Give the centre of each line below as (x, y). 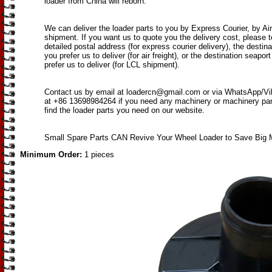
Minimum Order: (52, 155)
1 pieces (99, 155)
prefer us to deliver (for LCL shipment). (112, 65)
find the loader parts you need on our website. (124, 110)
